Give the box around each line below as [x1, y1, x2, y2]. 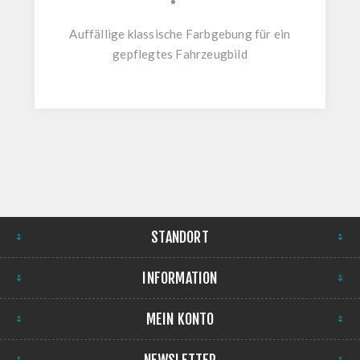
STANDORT [151, 228, 209, 247]
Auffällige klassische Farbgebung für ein [69, 27, 291, 42]
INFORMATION [142, 269, 218, 288]
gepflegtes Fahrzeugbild [112, 47, 247, 62]
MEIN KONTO [145, 310, 215, 329]
